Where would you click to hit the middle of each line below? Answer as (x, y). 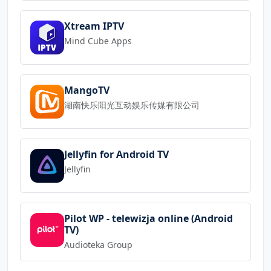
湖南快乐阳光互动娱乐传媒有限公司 (132, 105)
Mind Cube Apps (98, 41)
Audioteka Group (98, 244)
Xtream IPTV (94, 26)
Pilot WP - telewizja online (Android (149, 218)
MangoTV (87, 90)
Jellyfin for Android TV (116, 154)
